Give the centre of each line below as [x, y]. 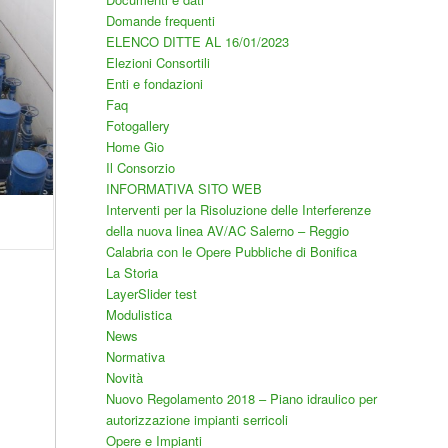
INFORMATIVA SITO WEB [183, 188]
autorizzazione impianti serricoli [196, 419]
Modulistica [138, 314]
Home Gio [134, 146]
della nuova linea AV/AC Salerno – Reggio [227, 230]
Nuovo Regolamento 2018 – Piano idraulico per [241, 398]
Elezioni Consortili [157, 62]
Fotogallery [137, 125]
